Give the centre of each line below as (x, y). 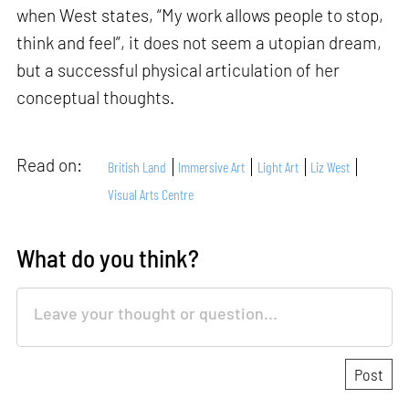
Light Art (278, 167)
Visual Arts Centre (151, 194)
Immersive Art (212, 167)
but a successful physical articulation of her (178, 70)
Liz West (330, 167)
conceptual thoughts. (98, 98)
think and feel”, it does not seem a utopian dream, (199, 43)
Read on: (52, 165)
